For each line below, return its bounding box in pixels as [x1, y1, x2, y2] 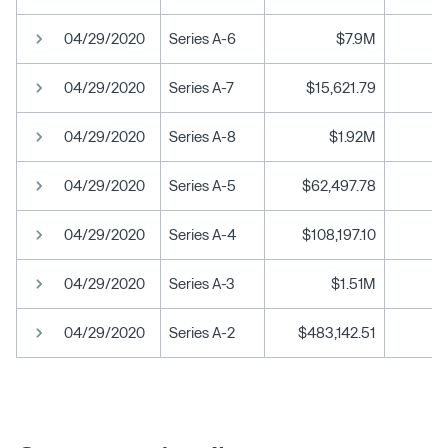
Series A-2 [169, 323, 235, 341]
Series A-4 [169, 225, 236, 243]
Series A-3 [169, 274, 235, 292]
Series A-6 [169, 29, 236, 47]
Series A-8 [169, 127, 236, 145]
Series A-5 [169, 176, 236, 194]
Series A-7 [169, 78, 234, 96]
